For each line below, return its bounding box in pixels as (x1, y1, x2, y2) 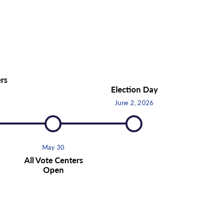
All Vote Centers (24, 154, 83, 166)
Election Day (110, 83, 158, 95)
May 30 (42, 142, 65, 152)
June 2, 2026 (115, 97, 154, 107)
